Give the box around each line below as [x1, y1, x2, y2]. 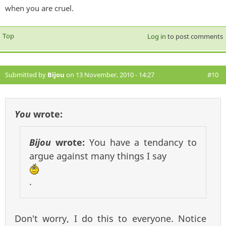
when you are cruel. [5, 3, 74, 13]
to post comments [165, 31, 223, 41]
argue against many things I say [29, 149, 166, 162]
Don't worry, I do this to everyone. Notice [15, 212, 206, 224]
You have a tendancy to [89, 136, 197, 148]
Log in [147, 31, 166, 41]
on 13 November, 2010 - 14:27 [65, 70, 154, 79]
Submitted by [5, 70, 47, 79]
